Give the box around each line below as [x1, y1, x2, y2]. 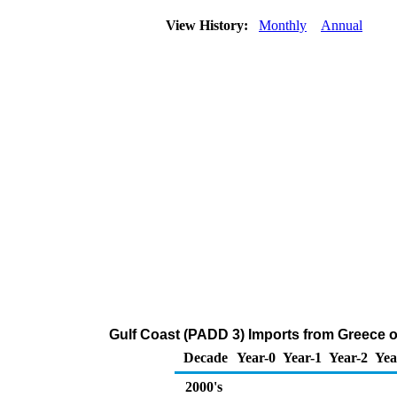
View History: [162, 18, 255, 33]
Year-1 [283, 350, 322, 365]
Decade [183, 350, 228, 365]
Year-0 [237, 350, 276, 365]
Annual [321, 18, 362, 33]
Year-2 [329, 350, 368, 365]
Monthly [259, 18, 307, 33]
